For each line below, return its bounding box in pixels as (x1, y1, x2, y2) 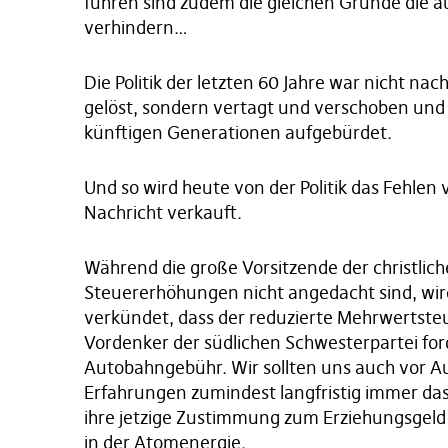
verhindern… (84, 16, 188, 39)
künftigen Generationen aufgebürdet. (84, 121, 392, 144)
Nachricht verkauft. (84, 201, 242, 224)
